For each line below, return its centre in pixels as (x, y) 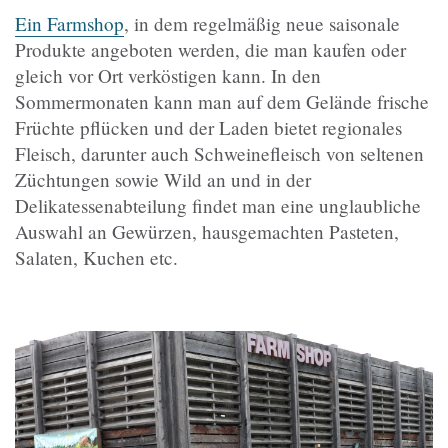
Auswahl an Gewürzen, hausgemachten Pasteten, (207, 231)
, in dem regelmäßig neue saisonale (262, 23)
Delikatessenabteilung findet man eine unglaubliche (218, 205)
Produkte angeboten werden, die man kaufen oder (210, 49)
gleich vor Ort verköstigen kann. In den (168, 75)
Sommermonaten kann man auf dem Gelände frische (222, 101)
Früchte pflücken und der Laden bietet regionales (208, 127)
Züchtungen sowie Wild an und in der (163, 179)
